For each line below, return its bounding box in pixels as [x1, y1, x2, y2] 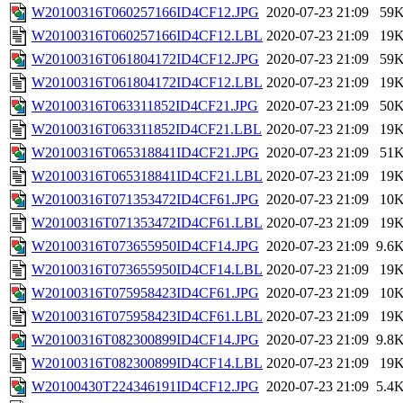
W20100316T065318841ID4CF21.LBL [31, 168, 263, 184]
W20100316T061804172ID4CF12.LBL [31, 75, 263, 91]
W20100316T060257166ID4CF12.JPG [31, 4, 259, 21]
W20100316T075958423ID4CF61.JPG [31, 285, 259, 301]
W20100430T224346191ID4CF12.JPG [31, 379, 259, 395]
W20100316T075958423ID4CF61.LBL [31, 309, 263, 325]
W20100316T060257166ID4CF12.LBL [31, 28, 263, 44]
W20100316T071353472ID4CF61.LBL [31, 215, 263, 231]
